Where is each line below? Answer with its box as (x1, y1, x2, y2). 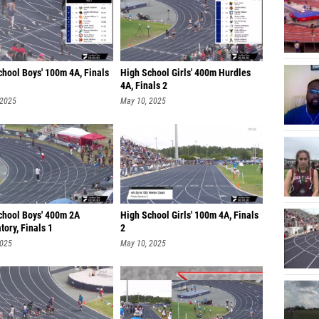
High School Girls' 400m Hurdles (120, 67, 251, 79)
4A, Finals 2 (120, 80, 167, 92)
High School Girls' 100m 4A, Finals (120, 209, 258, 221)
